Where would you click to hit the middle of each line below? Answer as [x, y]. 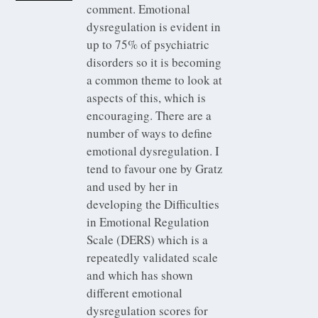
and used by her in [133, 186]
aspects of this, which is [147, 97]
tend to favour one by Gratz [155, 168]
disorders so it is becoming [154, 62]
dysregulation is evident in [154, 26]
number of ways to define [150, 133]
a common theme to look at [155, 79]
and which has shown [140, 275]
